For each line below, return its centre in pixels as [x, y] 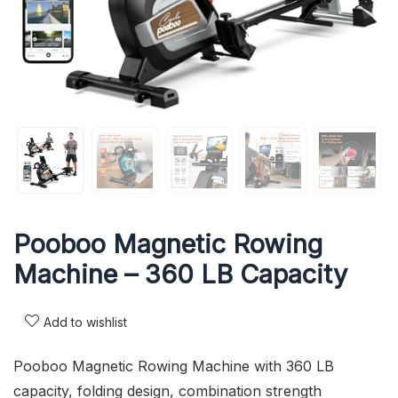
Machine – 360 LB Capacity [180, 274]
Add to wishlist [85, 322]
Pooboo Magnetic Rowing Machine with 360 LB [174, 366]
